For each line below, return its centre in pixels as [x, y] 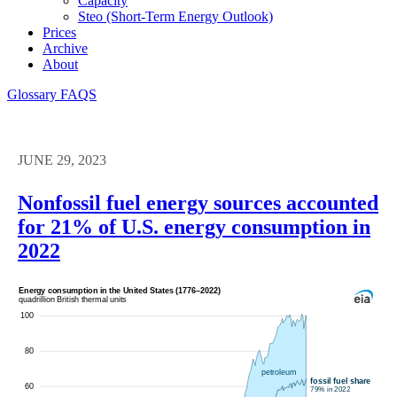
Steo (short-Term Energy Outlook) [175, 16]
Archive [65, 48]
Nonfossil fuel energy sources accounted [198, 202]
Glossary [34, 94]
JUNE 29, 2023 [62, 160]
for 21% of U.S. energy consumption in [194, 226]
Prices [59, 32]
